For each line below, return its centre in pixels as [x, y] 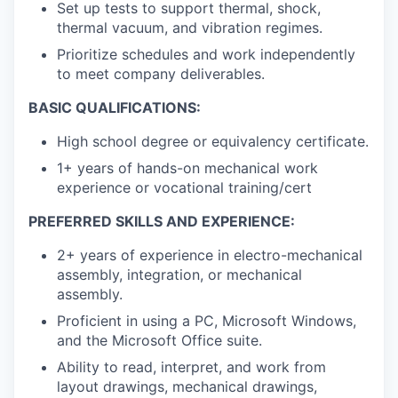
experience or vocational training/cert [184, 188]
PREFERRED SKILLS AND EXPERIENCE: [162, 222]
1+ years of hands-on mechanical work [187, 168]
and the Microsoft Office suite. [159, 341]
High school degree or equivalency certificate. [213, 142]
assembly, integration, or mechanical [179, 275]
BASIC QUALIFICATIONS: [115, 108]
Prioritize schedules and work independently [206, 55]
